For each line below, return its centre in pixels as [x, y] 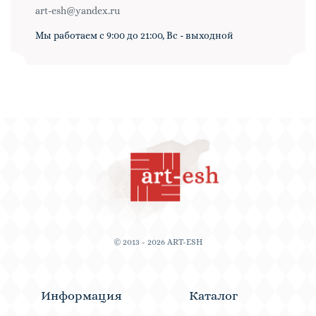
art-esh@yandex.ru [78, 11]
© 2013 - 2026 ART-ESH [158, 242]
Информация [81, 296]
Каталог [214, 296]
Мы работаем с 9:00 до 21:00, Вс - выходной [134, 36]
